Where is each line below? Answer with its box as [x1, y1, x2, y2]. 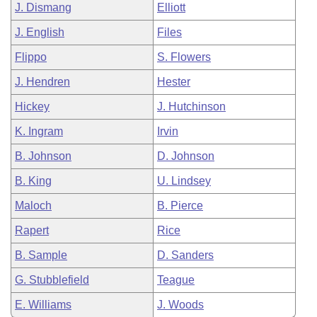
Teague [157, 274, 195, 286]
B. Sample [15, 249, 67, 261]
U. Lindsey [157, 175, 211, 187]
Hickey [15, 100, 50, 113]
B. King [15, 175, 52, 187]
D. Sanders [157, 249, 214, 261]
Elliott [157, 1, 185, 13]
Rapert [15, 224, 49, 236]
